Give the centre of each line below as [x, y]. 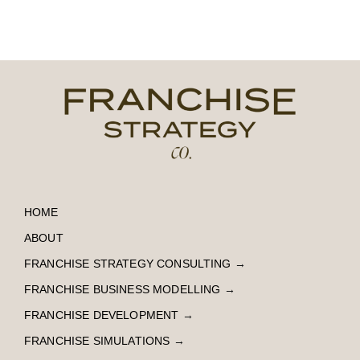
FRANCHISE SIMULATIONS [97, 341]
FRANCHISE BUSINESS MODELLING [122, 290]
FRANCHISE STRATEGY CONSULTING [127, 264]
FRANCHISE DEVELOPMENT [101, 315]
